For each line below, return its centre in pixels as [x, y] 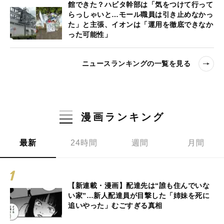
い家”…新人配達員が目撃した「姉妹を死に [139, 195]
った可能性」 [90, 34]
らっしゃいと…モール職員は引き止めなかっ [140, 14]
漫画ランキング [123, 117]
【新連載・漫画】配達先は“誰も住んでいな [139, 185]
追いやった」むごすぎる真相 [115, 205]
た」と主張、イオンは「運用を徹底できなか [140, 24]
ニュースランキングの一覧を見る [136, 64]
